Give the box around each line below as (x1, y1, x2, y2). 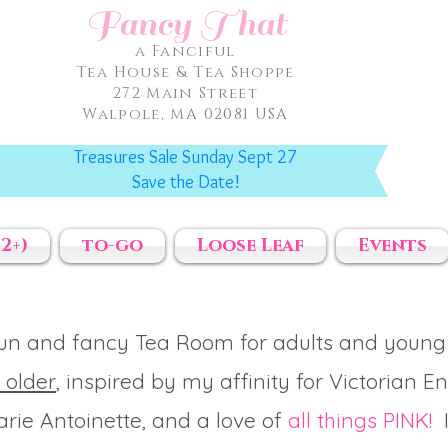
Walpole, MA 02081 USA (82, 104, 289, 125)
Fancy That (85, 2, 286, 46)
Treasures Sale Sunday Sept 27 (74, 146, 297, 168)
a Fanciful (135, 41, 236, 62)
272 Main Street (112, 83, 259, 104)
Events (358, 234, 427, 258)
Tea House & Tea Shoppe (76, 62, 295, 83)
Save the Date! (131, 171, 240, 193)
